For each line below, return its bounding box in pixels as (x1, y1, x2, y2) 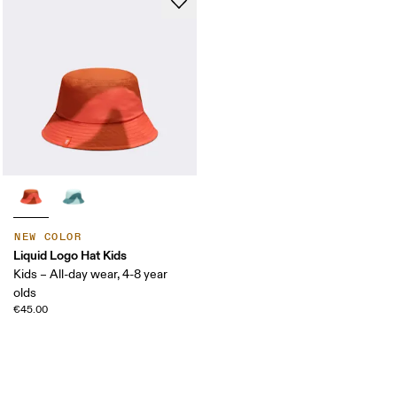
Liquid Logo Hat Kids (13, 247, 128, 264)
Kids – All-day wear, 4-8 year (13, 267, 168, 283)
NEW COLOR (14, 230, 82, 245)
